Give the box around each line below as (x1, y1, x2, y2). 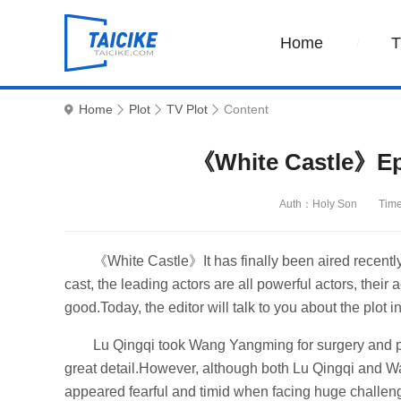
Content (224, 102, 269, 116)
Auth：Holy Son (278, 198, 357, 210)
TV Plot (166, 102, 208, 116)
